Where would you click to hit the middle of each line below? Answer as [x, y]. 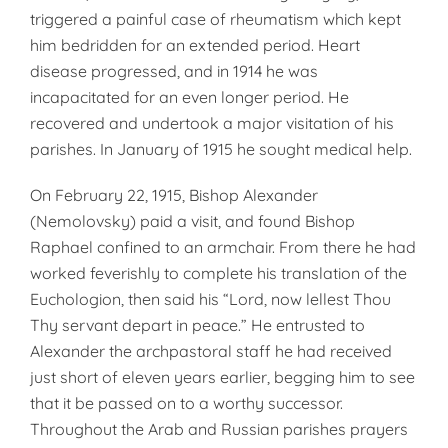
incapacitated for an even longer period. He [189, 97]
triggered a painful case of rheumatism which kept [215, 19]
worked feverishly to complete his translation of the [218, 273]
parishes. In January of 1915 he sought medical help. [221, 149]
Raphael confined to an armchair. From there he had [223, 247]
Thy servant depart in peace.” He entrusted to [197, 325]
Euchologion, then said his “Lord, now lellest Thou [210, 299]
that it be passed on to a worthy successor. [186, 403]
